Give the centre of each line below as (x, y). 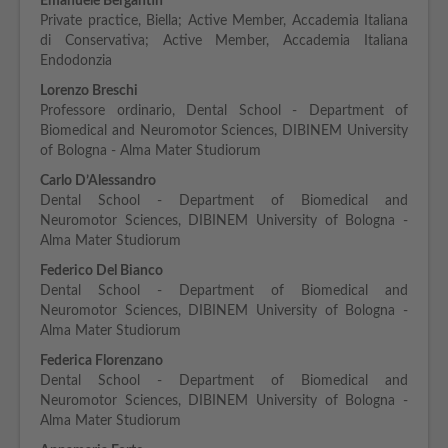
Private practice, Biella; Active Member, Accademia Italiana (224, 21)
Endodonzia (76, 61)
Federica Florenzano (101, 361)
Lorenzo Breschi (89, 91)
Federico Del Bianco (101, 271)
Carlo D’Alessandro (98, 181)
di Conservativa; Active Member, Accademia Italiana (224, 41)
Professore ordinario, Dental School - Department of (224, 111)
